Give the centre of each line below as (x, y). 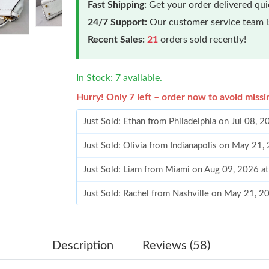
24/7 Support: (118, 22)
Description (83, 245)
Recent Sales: (116, 39)
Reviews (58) (176, 245)
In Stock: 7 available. (119, 78)
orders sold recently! (202, 39)
